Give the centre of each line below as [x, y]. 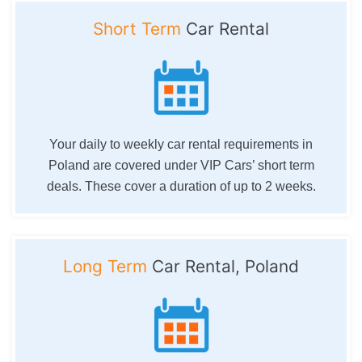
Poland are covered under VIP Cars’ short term [181, 165]
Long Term [105, 266]
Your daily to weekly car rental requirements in [181, 144]
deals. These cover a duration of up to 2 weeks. [181, 186]
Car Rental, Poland [223, 266]
